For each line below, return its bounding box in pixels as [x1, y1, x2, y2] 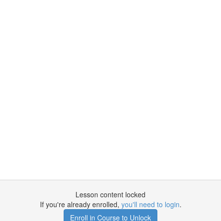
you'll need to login [121, 199, 180, 209]
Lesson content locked [75, 189, 146, 199]
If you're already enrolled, [39, 199, 121, 209]
